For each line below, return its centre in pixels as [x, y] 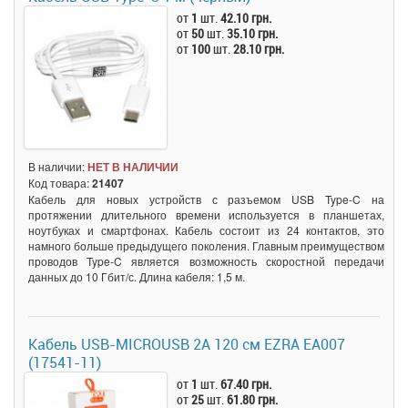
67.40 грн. [246, 383]
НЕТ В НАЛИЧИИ [133, 166]
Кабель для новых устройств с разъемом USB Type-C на [206, 199]
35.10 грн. [253, 33]
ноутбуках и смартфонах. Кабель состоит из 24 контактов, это [206, 229]
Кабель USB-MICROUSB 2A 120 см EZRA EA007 [187, 344]
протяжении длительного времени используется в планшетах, [206, 214]
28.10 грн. [259, 48]
